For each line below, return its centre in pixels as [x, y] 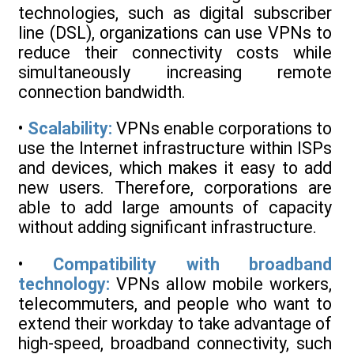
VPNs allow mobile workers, [221, 284]
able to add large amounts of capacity [175, 208]
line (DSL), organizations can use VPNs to [175, 32]
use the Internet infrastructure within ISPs [175, 149]
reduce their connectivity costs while [175, 52]
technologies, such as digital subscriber [175, 13]
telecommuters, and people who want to [175, 303]
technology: [64, 284]
